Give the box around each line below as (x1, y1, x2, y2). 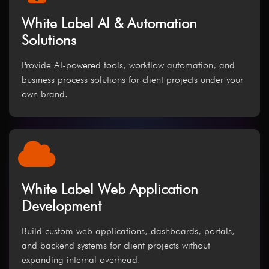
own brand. (22, 88, 68, 100)
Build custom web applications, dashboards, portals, (22, 225, 235, 237)
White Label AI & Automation (22, 14, 197, 32)
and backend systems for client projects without (22, 240, 210, 252)
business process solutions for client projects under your (22, 74, 243, 86)
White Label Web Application (22, 180, 198, 198)
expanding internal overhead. (22, 254, 141, 266)
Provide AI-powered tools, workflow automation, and (22, 59, 235, 71)
